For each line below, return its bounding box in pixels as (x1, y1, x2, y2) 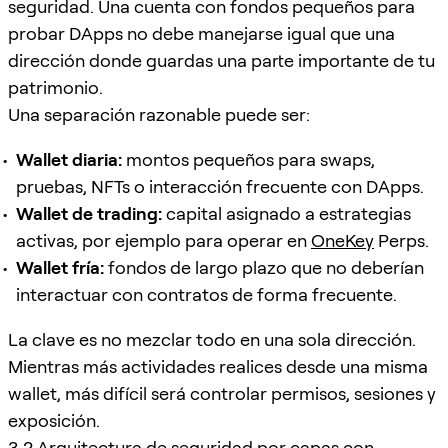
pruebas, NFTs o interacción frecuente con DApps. (16, 175, 424, 197)
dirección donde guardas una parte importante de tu (8, 49, 435, 71)
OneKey (311, 229, 374, 251)
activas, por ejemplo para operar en (16, 229, 311, 251)
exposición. (8, 409, 100, 431)
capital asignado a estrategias (162, 202, 411, 224)
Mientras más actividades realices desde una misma (8, 355, 428, 377)
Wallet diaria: (16, 148, 122, 170)
